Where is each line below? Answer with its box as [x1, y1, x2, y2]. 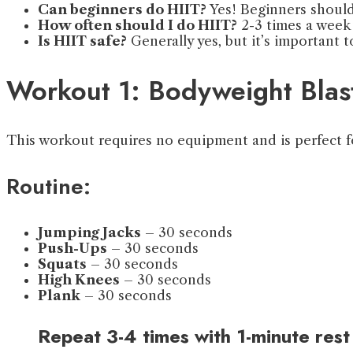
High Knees [38, 271, 120, 288]
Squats [38, 255, 87, 272]
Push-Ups [38, 240, 107, 256]
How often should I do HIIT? [38, 17, 237, 34]
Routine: [6, 169, 91, 203]
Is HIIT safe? [38, 33, 127, 50]
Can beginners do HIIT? [38, 2, 206, 18]
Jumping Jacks [38, 224, 141, 240]
